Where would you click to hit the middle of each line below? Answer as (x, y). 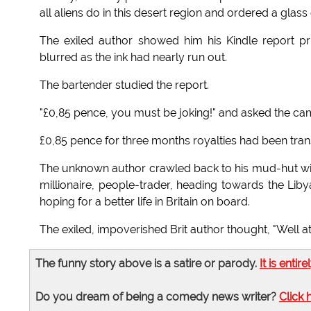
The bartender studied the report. (124, 85)
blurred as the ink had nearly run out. (133, 58)
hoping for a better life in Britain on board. (145, 202)
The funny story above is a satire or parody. (148, 264)
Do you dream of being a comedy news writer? (157, 297)
